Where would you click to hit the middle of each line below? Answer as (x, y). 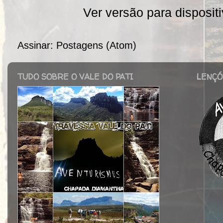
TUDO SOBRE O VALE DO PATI (75, 76)
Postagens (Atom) (96, 45)
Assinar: (37, 45)
